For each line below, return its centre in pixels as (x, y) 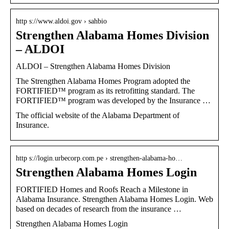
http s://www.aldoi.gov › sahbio (61, 21)
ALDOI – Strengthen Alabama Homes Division (93, 66)
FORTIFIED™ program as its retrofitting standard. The (105, 90)
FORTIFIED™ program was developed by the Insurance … (113, 100)
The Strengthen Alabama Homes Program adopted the (103, 81)
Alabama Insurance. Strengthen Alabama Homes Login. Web (114, 199)
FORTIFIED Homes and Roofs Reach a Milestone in (102, 189)
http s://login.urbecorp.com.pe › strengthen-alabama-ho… (99, 158)
